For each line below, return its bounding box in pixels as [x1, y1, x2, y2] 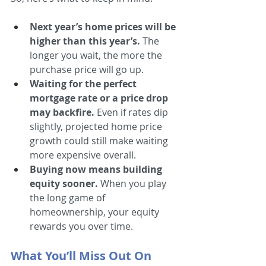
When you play [98, 177, 169, 190]
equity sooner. [30, 177, 98, 190]
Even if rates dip [94, 106, 170, 119]
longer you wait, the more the [30, 49, 164, 62]
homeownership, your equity [30, 205, 161, 218]
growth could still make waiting [30, 134, 170, 147]
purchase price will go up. [30, 63, 144, 76]
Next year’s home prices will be [30, 20, 178, 33]
